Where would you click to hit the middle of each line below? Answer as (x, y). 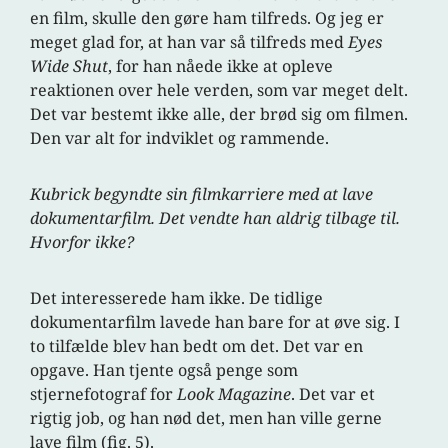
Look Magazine (234, 394)
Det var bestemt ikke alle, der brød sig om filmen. (219, 114)
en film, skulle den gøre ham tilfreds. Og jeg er (207, 18)
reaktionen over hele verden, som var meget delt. (219, 90)
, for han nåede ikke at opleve (221, 66)
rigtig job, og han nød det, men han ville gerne (206, 418)
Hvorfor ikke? (82, 242)
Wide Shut (69, 66)
